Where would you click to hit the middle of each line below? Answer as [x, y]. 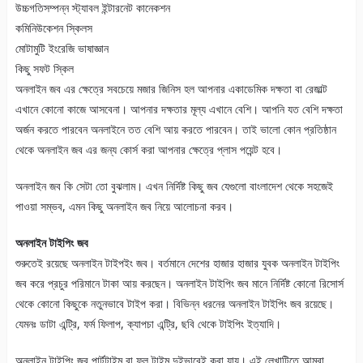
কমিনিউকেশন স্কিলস [53, 28]
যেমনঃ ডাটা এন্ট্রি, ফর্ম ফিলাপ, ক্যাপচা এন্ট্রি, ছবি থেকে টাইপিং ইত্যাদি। [148, 324]
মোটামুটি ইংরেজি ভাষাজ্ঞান [62, 49]
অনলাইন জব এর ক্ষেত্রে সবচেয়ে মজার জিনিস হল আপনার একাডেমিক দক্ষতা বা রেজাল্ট [171, 89]
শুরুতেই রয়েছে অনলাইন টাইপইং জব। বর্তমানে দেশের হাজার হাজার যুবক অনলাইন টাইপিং [177, 263]
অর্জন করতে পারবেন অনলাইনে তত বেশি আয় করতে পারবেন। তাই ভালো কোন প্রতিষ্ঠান [175, 130]
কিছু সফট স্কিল [44, 69]
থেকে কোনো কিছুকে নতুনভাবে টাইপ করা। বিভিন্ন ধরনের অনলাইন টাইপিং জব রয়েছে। [174, 304]
